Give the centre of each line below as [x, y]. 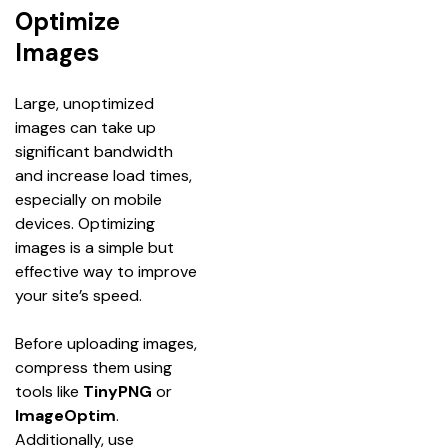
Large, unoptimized [86, 103]
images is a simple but [96, 247]
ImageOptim [65, 415]
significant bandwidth [96, 151]
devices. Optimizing [87, 223]
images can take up [87, 127]
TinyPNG [117, 391]
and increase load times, [105, 175]
